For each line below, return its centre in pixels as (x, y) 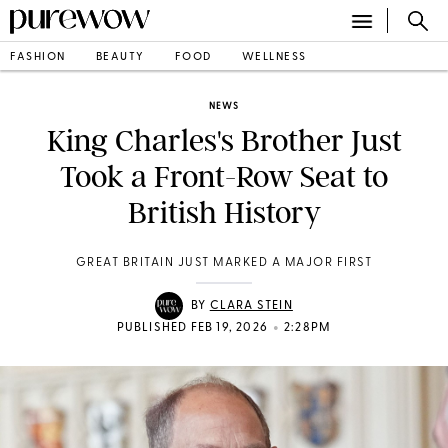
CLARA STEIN (251, 306)
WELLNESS (274, 57)
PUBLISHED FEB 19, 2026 (192, 328)
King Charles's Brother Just (224, 141)
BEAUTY (120, 57)
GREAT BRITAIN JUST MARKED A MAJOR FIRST (224, 263)
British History (224, 213)
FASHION (38, 57)
